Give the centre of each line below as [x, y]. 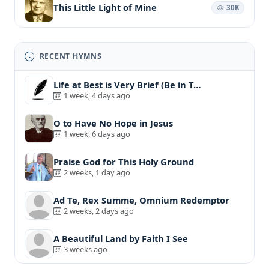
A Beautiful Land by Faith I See [121, 239]
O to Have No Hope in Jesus [113, 123]
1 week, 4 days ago [97, 96]
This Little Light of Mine [105, 8]
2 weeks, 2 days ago [99, 211]
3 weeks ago [86, 249]
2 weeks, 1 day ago [97, 173]
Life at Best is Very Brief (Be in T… [127, 85]
